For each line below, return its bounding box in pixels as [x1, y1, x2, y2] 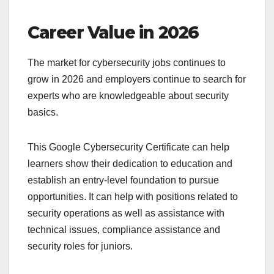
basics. [28, 106, 58, 117]
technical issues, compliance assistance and [28, 224, 220, 235]
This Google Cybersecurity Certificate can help [28, 141, 229, 152]
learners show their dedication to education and [28, 158, 232, 169]
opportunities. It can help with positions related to [28, 191, 238, 202]
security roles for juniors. [28, 240, 133, 251]
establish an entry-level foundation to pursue [28, 174, 219, 185]
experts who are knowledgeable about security [28, 90, 229, 101]
